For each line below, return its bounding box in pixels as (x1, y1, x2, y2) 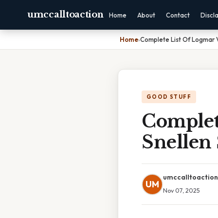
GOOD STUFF (146, 93, 191, 100)
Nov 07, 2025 (163, 186, 200, 194)
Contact (165, 11, 190, 19)
